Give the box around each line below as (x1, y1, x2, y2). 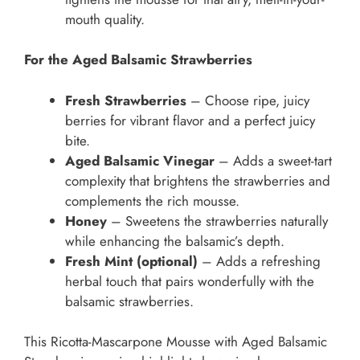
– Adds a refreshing (198, 251, 321, 271)
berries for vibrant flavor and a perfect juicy (65, 110, 315, 130)
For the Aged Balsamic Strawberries (24, 50, 252, 70)
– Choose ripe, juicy (186, 90, 309, 110)
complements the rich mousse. (65, 190, 239, 211)
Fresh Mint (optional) (65, 251, 198, 271)
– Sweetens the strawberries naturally (107, 211, 328, 231)
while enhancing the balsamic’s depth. (65, 231, 284, 251)
